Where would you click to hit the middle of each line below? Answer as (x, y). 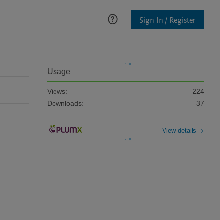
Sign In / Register (167, 20)
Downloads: (65, 103)
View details (179, 130)
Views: (57, 91)
